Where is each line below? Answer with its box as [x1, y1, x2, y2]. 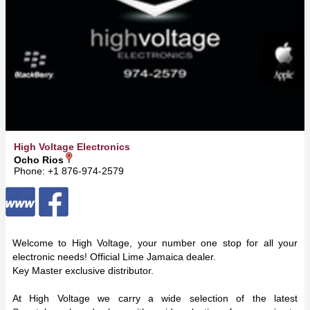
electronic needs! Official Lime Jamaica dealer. [12, 251, 216, 263]
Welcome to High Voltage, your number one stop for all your [12, 237, 298, 249]
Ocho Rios [14, 154, 64, 166]
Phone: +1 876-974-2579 [14, 165, 124, 177]
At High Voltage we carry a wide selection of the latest [12, 293, 298, 304]
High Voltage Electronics [14, 141, 130, 153]
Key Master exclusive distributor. [12, 265, 154, 277]
